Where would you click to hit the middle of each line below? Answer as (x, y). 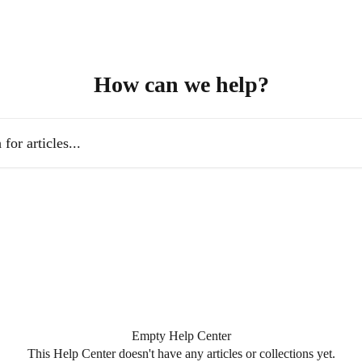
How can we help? (181, 84)
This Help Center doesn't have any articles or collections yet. (181, 354)
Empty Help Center (181, 336)
